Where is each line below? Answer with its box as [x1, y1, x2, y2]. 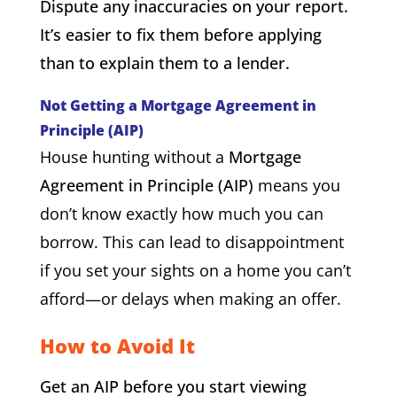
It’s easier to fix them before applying [39, 23, 322, 45]
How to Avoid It [39, 331, 195, 359]
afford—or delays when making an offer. [39, 287, 341, 309]
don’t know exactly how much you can [39, 202, 323, 224]
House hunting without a [39, 145, 229, 167]
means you [253, 174, 340, 196]
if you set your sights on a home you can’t [39, 259, 351, 281]
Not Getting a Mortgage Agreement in [39, 95, 316, 115]
